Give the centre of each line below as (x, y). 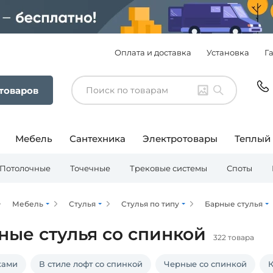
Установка (228, 52)
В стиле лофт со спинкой (91, 264)
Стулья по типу (150, 204)
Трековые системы (168, 168)
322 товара (234, 237)
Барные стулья (234, 204)
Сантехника (97, 139)
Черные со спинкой (205, 264)
